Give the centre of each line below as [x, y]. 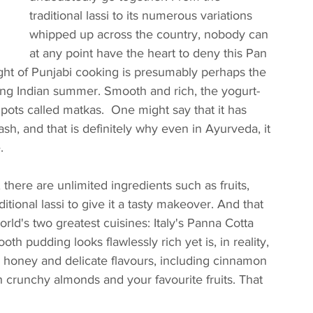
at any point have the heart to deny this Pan [150, 53]
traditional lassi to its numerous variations [143, 15]
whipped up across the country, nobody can [151, 34]
